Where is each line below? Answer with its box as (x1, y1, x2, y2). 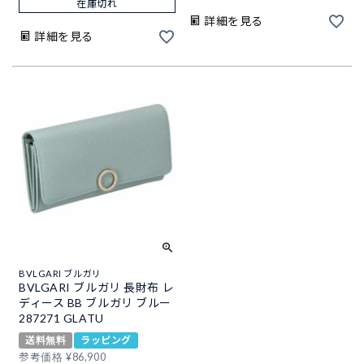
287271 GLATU (19, 311, 104, 325)
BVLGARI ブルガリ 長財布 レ (19, 280, 175, 294)
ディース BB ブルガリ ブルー (19, 296, 171, 310)
